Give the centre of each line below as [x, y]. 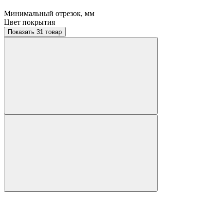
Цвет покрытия [29, 22]
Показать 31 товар [49, 32]
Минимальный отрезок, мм [49, 13]
